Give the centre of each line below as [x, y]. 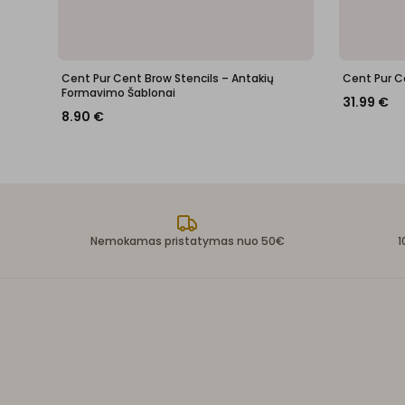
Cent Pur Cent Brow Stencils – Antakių [168, 78]
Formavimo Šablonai [118, 93]
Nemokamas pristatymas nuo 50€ [187, 241]
